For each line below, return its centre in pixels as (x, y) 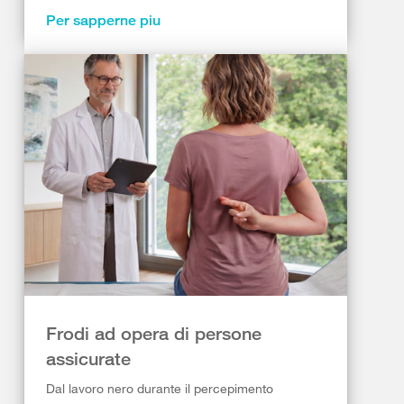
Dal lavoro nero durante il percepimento (160, 389)
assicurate (88, 359)
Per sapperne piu (103, 20)
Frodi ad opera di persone (154, 334)
